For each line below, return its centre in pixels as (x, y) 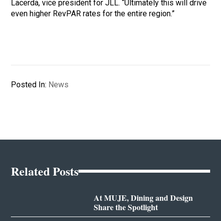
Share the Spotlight (126, 207)
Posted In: (30, 85)
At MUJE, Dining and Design (143, 198)
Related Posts (45, 171)
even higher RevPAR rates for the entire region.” (93, 14)
